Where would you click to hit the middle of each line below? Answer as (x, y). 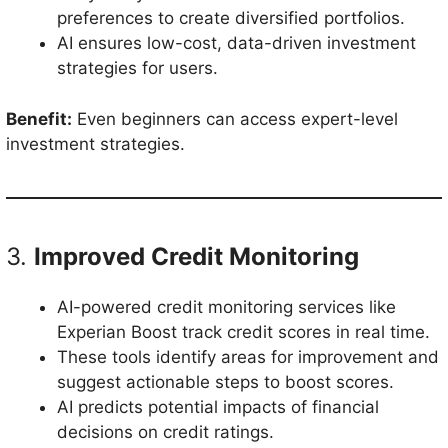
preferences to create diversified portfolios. (231, 18)
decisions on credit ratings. (165, 431)
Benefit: (39, 118)
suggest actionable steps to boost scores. (225, 381)
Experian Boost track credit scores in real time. (243, 331)
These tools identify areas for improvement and (248, 356)
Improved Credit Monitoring (196, 256)
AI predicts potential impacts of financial (218, 406)
